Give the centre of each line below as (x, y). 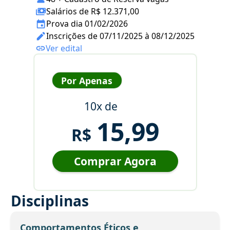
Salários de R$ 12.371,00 (93, 12)
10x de (101, 107)
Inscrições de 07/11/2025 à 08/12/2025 (120, 36)
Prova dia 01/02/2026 (87, 24)
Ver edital (64, 49)
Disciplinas (50, 201)
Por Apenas (87, 80)
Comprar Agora (115, 161)
